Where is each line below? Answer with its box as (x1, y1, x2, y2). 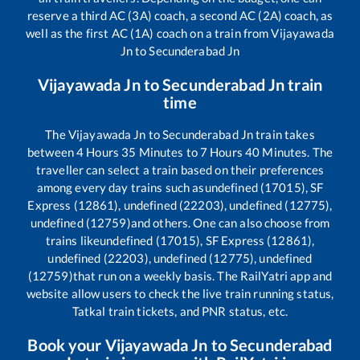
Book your (27, 335, 105, 355)
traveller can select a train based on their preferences (35, 162, 325, 178)
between (27, 145, 77, 160)
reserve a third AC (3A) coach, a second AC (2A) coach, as (27, 8, 333, 23)
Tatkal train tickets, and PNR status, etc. (72, 304, 288, 319)
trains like (45, 233, 100, 248)
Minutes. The (260, 145, 333, 160)
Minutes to (136, 145, 200, 160)
